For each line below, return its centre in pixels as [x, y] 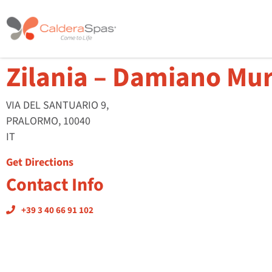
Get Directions [40, 162]
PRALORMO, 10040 [48, 121]
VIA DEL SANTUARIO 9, [57, 105]
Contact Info [55, 185]
